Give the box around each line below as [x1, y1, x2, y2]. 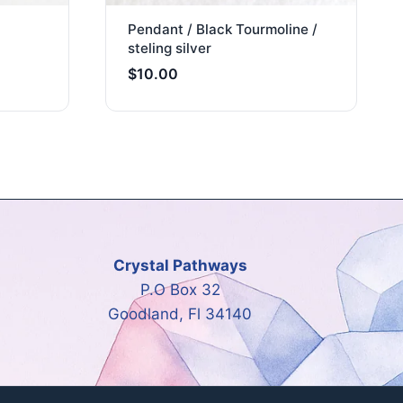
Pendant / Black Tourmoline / [128, 20, 318, 38]
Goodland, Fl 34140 [108, 304, 252, 323]
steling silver [128, 39, 211, 57]
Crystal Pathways [112, 255, 247, 274]
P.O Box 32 [139, 280, 220, 299]
